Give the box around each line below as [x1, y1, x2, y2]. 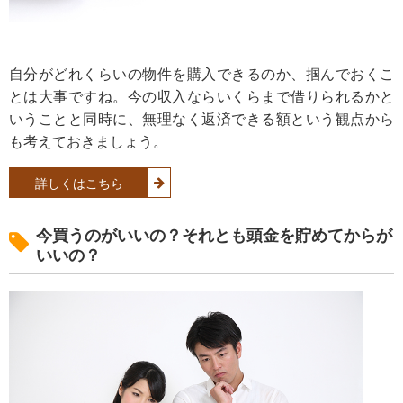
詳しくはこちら [34, 175, 123, 191]
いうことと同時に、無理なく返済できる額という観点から [9, 110, 394, 127]
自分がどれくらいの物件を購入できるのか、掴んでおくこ [9, 65, 394, 82]
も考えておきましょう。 [9, 132, 167, 149]
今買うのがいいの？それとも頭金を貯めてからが [36, 226, 392, 245]
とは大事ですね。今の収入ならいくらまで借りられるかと [9, 87, 394, 104]
